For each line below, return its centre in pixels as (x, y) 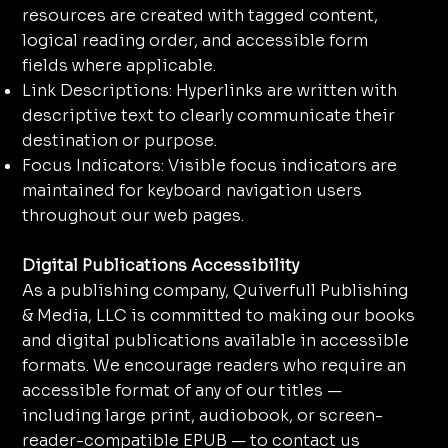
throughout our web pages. (132, 216)
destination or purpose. (119, 141)
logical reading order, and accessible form (194, 41)
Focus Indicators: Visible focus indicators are (209, 166)
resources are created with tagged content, (199, 16)
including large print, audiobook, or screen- (202, 416)
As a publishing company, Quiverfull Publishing (214, 291)
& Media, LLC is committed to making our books (218, 316)
